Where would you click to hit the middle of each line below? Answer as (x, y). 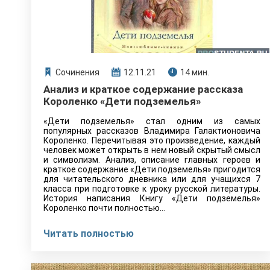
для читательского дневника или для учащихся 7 (152, 179)
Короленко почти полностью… (104, 208)
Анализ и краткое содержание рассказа (143, 89)
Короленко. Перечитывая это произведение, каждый (152, 140)
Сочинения (77, 72)
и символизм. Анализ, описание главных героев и (152, 160)
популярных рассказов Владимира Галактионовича (152, 131)
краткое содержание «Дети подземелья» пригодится (152, 169)
